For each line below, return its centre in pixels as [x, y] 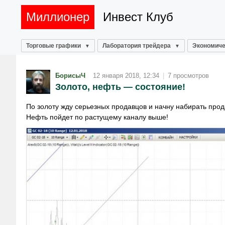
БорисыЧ [70, 75]
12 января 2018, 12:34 [126, 75]
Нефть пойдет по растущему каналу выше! [97, 117]
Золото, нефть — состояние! [120, 87]
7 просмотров [188, 75]
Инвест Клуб [138, 17]
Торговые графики [53, 46]
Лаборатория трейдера [137, 46]
